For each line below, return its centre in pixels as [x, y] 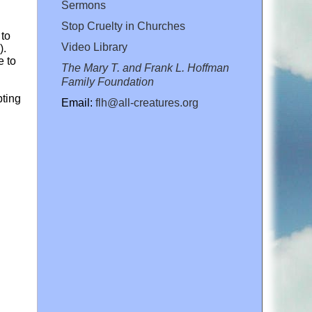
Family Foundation [108, 82]
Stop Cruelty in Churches [123, 26]
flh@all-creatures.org [147, 103]
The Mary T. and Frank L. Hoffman [145, 68]
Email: [78, 103]
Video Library [94, 47]
